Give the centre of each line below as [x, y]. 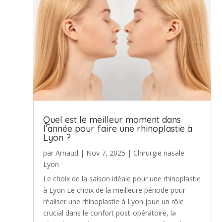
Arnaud [67, 153]
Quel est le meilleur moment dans [112, 119]
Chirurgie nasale [159, 153]
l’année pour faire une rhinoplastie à [118, 128]
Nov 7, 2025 [106, 153]
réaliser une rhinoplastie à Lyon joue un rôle [114, 201]
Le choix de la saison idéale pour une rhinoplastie [122, 178]
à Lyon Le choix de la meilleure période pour [114, 190]
